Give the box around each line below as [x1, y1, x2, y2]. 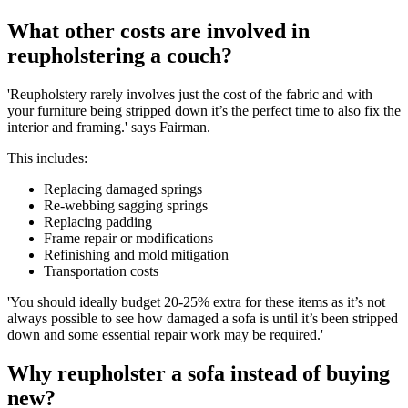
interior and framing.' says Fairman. [7, 118, 210, 135]
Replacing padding [44, 213, 152, 229]
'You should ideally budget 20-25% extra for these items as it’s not [7, 293, 385, 310]
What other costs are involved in [7, 18, 310, 43]
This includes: [7, 149, 87, 166]
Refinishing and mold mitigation [44, 246, 229, 262]
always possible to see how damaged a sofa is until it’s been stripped [7, 310, 398, 326]
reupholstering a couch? [7, 43, 232, 67]
